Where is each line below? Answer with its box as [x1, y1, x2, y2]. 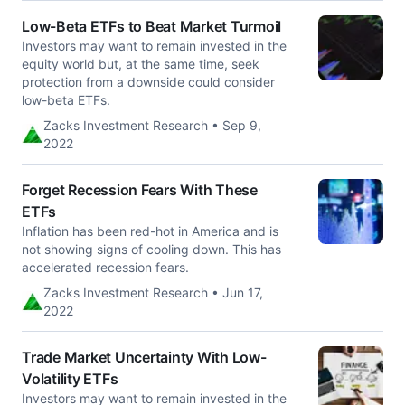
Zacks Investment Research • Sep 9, [43, 118, 261, 133]
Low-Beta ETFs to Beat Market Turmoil [22, 17, 281, 35]
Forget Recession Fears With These [22, 181, 258, 199]
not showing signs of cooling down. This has [22, 241, 281, 257]
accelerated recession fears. [22, 259, 189, 275]
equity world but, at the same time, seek [22, 56, 259, 71]
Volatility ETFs [22, 370, 118, 388]
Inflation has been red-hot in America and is [22, 223, 278, 239]
